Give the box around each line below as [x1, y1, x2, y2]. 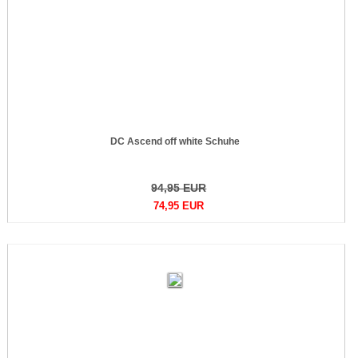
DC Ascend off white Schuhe [109, 136, 240, 147]
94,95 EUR [151, 181, 207, 194]
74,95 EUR [153, 200, 205, 212]
